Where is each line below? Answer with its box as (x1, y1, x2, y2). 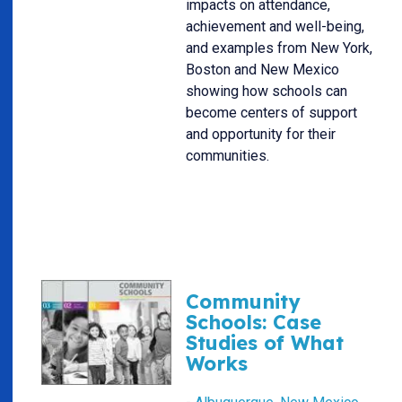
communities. (186, 147, 269, 165)
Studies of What (186, 330, 344, 355)
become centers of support (186, 104, 357, 122)
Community (186, 289, 300, 314)
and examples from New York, (186, 39, 372, 57)
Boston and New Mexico (186, 61, 339, 79)
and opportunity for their (186, 126, 336, 144)
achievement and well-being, (186, 18, 364, 36)
